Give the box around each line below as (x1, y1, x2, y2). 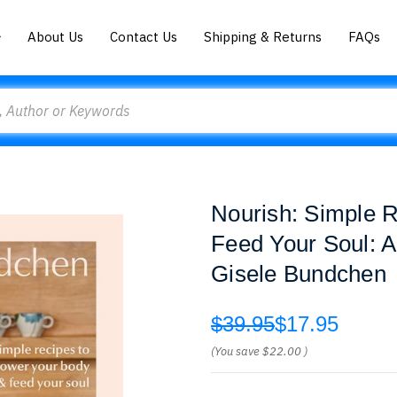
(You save (211, 344, 260, 359)
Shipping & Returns (204, 27, 323, 45)
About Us (27, 27, 84, 45)
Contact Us (110, 27, 178, 45)
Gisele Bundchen (211, 261, 386, 287)
